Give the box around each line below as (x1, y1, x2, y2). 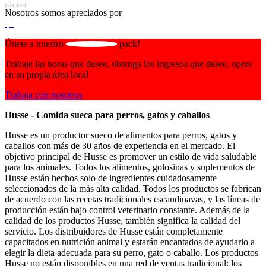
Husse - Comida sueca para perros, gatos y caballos (5, 110, 210, 121)
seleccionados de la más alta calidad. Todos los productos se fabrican (5, 183, 261, 194)
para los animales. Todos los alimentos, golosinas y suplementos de (5, 162, 255, 173)
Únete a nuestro (5, 39, 64, 49)
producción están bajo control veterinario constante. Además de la (5, 205, 250, 216)
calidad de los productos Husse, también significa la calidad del (5, 216, 240, 226)
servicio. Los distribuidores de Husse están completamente (5, 226, 223, 237)
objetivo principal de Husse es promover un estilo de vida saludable (5, 151, 256, 162)
